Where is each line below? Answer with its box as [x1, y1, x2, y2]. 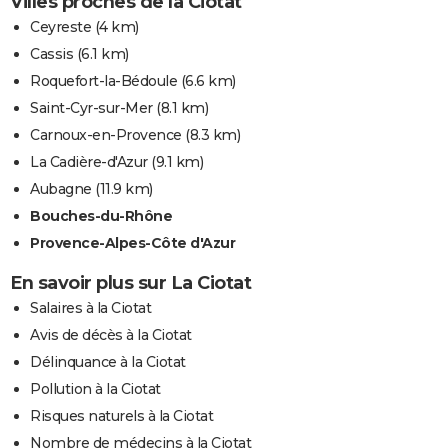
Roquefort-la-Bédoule [30, 72, 177, 91]
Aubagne [30, 180, 92, 199]
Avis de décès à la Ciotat [30, 326, 192, 345]
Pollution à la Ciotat [30, 380, 161, 399]
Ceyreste [30, 18, 91, 37]
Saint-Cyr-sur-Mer [30, 99, 153, 118]
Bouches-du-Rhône [30, 207, 172, 226]
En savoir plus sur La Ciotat [10, 272, 251, 295]
